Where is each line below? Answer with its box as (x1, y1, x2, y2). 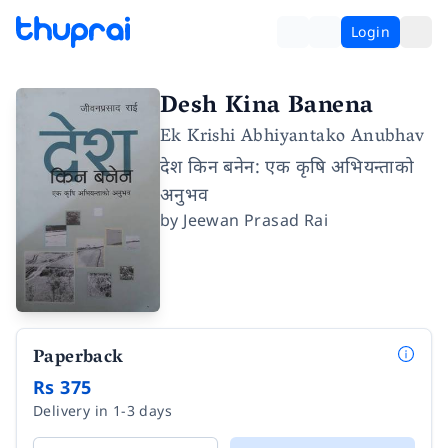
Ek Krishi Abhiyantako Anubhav (160, 121, 425, 155)
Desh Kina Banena (160, 85, 374, 130)
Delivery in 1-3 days (33, 401, 172, 421)
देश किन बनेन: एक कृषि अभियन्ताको (160, 154, 415, 178)
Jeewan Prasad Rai (183, 209, 329, 231)
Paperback (33, 342, 124, 377)
